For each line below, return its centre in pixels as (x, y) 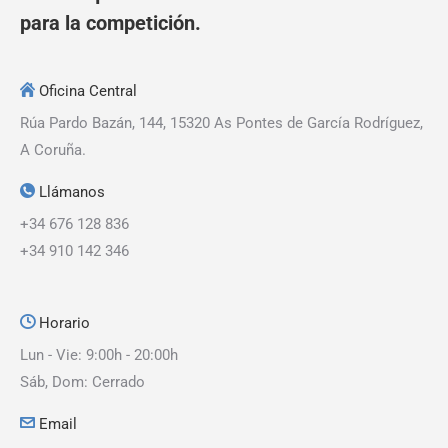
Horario (62, 323)
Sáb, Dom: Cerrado (82, 382)
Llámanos (70, 192)
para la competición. (110, 23)
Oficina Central (86, 91)
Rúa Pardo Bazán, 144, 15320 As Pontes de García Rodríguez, (221, 123)
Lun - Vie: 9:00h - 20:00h (99, 355)
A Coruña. (53, 150)
